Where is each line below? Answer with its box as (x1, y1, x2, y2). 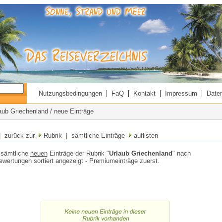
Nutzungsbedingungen (38, 90, 102, 97)
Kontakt (133, 90, 156, 97)
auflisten (131, 132, 158, 139)
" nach (172, 150, 191, 157)
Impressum (165, 90, 197, 97)
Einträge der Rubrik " (47, 150, 109, 157)
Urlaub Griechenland (109, 150, 172, 157)
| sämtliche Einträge (61, 132, 129, 139)
